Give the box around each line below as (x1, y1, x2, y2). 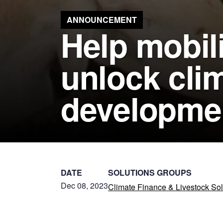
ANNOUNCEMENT (67, 14, 137, 26)
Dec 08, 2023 (61, 180, 108, 191)
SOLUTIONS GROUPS (108, 167, 192, 178)
